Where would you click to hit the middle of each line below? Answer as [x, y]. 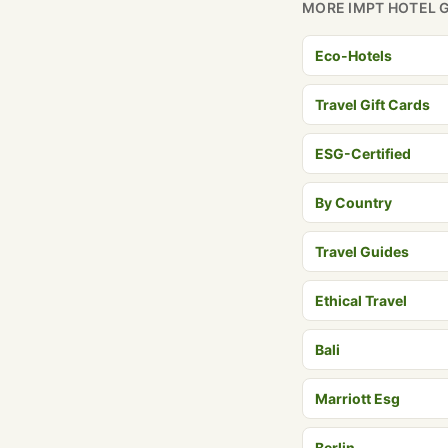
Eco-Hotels [353, 55]
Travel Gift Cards [372, 104]
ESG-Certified [363, 153]
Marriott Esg [357, 398]
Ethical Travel [361, 300]
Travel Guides [362, 251]
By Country [353, 202]
